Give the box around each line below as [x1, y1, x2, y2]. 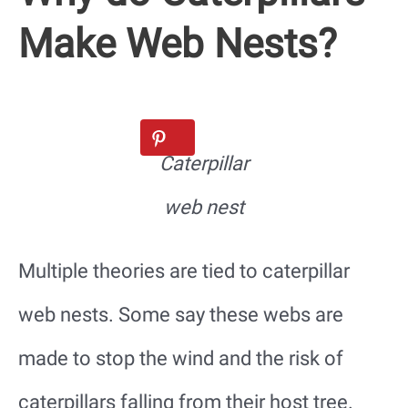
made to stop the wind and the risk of [18, 347, 343, 371]
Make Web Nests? [18, 20, 337, 68]
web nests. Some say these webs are [18, 303, 343, 327]
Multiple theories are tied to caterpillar [18, 260, 350, 283]
